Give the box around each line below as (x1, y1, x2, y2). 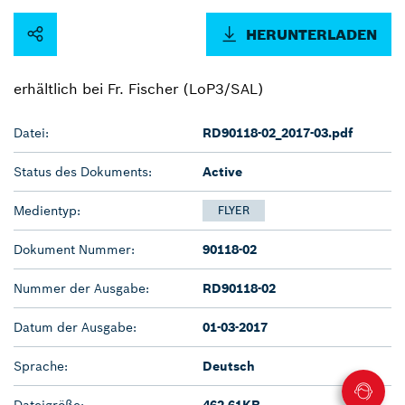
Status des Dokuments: (14, 163, 152, 180)
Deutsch (202, 357, 255, 374)
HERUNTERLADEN (246, 24, 377, 43)
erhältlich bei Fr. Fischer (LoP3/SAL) (14, 79, 264, 98)
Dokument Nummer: (14, 240, 135, 258)
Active (202, 163, 242, 180)
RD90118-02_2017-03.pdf (202, 124, 353, 141)
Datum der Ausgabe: (14, 318, 137, 335)
